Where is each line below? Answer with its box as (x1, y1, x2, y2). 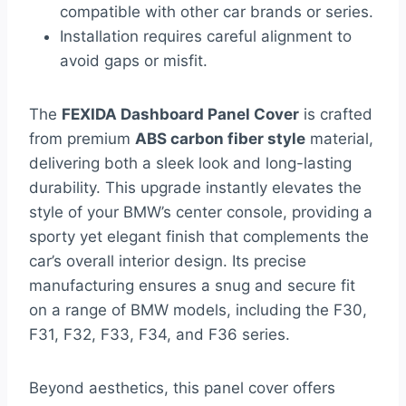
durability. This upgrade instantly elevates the (29, 179, 362, 198)
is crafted (299, 105, 372, 124)
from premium (29, 130, 135, 149)
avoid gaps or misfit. (60, 52, 208, 71)
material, (305, 130, 373, 149)
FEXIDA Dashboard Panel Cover (62, 105, 299, 124)
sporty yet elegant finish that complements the (29, 227, 369, 246)
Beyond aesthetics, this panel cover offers (29, 379, 335, 398)
